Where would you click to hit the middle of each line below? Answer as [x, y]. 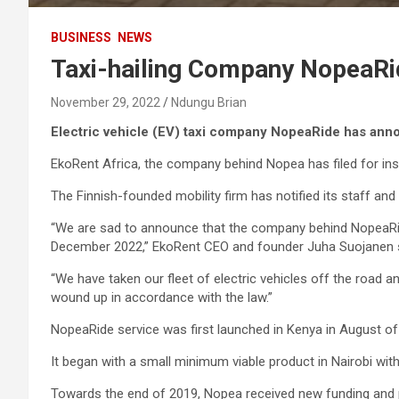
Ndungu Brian [209, 102]
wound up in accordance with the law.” [162, 297]
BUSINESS [81, 37]
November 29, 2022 [106, 102]
